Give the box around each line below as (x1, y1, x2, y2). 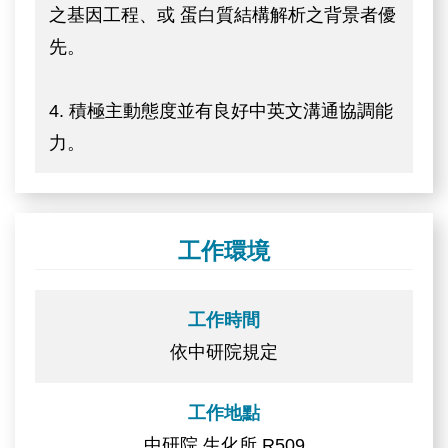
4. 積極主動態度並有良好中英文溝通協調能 (49, 100, 394, 121)
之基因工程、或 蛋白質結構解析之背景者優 (49, 4, 397, 25)
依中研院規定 (170, 342, 278, 363)
